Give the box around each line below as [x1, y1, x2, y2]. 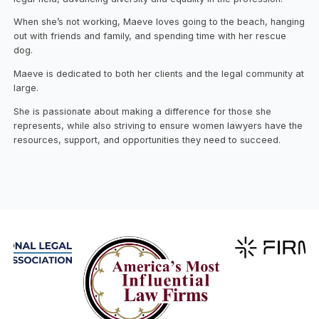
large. [14, 83, 39, 94]
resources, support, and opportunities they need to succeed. [14, 135, 281, 146]
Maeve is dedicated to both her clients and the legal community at [14, 68, 305, 80]
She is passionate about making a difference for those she [14, 106, 272, 117]
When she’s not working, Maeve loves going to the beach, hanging [14, 16, 305, 28]
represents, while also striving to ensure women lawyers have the [14, 120, 303, 132]
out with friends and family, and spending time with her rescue [14, 31, 287, 42]
